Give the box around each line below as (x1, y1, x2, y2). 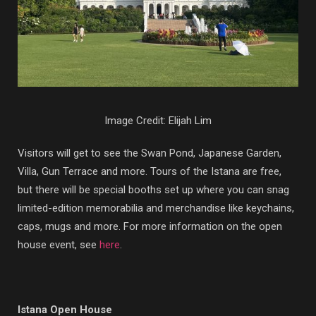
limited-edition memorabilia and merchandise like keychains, (18, 202, 294, 215)
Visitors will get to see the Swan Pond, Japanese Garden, (18, 147, 281, 160)
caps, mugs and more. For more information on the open (18, 220, 282, 233)
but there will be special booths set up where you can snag (18, 183, 289, 197)
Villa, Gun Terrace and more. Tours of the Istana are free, (18, 165, 281, 178)
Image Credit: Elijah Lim (104, 114, 212, 128)
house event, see (18, 238, 99, 252)
